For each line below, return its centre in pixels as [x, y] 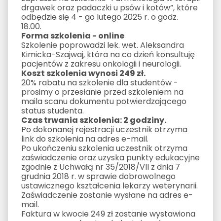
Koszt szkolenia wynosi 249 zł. [83, 73]
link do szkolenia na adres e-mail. [85, 139]
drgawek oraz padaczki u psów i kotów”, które [109, 7]
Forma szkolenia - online [73, 36]
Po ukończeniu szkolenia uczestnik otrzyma [104, 148]
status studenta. [52, 110]
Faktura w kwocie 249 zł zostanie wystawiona [108, 214]
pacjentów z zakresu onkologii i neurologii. [101, 64]
